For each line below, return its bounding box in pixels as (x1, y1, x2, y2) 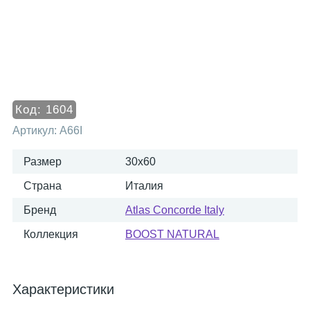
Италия (125, 180, 163, 192)
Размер (24, 156, 62, 167)
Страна (24, 180, 62, 192)
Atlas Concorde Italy (125, 204, 224, 216)
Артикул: (12, 125, 60, 136)
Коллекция (24, 228, 78, 240)
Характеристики (12, 282, 114, 297)
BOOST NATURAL (125, 228, 219, 240)
